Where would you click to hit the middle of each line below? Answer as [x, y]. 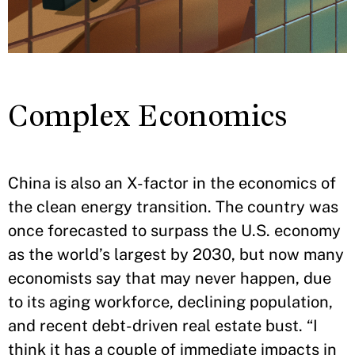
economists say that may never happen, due [170, 278]
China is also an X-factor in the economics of [172, 183]
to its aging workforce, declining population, [170, 302]
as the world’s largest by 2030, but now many [176, 254]
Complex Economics [148, 116]
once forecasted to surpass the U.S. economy [174, 230]
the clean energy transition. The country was [173, 206]
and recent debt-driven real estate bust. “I [163, 325]
